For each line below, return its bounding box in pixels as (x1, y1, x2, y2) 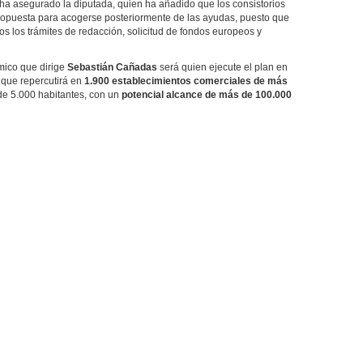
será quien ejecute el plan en (157, 62, 288, 73)
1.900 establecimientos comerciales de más (84, 75, 288, 87)
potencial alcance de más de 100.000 (122, 89, 292, 100)
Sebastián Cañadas (67, 62, 157, 73)
